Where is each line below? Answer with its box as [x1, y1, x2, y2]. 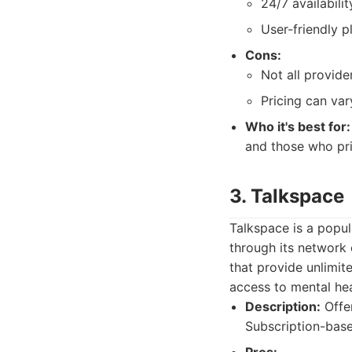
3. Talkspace [229, 185, 344, 207]
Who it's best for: [245, 119, 350, 134]
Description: [245, 299, 321, 314]
